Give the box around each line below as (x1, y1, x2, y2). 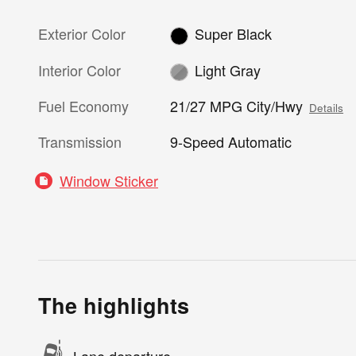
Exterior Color (38, 23, 126, 44)
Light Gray (194, 59, 261, 80)
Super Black (194, 23, 272, 44)
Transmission (38, 131, 122, 153)
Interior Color (38, 59, 121, 80)
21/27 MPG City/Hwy (170, 95, 304, 117)
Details (309, 100, 344, 116)
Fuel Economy (38, 95, 129, 117)
